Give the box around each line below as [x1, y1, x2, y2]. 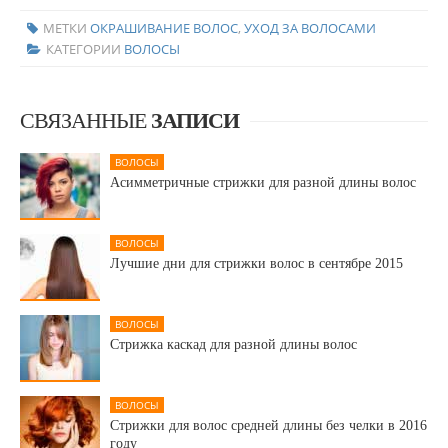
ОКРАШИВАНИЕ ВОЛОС [89, 18, 238, 37]
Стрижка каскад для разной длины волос [110, 337, 357, 353]
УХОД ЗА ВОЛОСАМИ [243, 18, 376, 37]
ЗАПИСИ [151, 108, 239, 134]
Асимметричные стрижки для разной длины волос [110, 175, 416, 191]
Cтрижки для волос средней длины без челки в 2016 [110, 418, 427, 434]
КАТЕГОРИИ [45, 39, 124, 58]
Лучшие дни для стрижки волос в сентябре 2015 [110, 256, 403, 272]
